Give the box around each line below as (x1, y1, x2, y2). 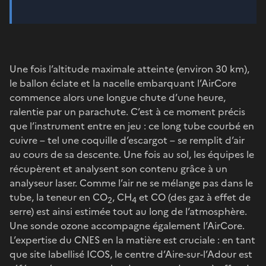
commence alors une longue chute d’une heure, (9, 90, 226, 104)
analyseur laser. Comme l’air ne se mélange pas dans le (9, 175, 253, 190)
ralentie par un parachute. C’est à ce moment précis (9, 104, 245, 119)
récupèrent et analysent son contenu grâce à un (9, 161, 227, 176)
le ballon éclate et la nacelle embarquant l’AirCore (9, 75, 236, 90)
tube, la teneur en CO (9, 189, 107, 204)
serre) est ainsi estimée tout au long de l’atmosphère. (9, 204, 247, 218)
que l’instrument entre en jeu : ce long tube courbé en (9, 118, 254, 133)
